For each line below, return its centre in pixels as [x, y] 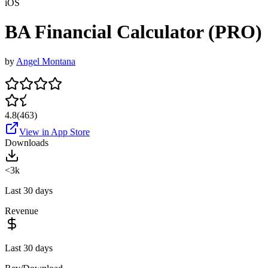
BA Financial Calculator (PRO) [133, 32]
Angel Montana [46, 61]
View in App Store [54, 132]
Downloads [27, 142]
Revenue [22, 211]
